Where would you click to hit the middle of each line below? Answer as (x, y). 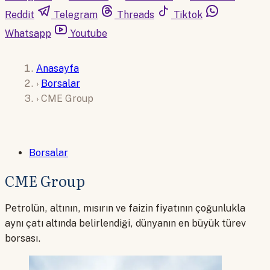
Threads (136, 15)
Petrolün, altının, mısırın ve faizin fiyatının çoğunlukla (125, 209)
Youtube (89, 33)
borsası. (23, 239)
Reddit (20, 15)
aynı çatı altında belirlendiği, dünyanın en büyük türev (125, 224)
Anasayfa (58, 68)
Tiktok (188, 15)
